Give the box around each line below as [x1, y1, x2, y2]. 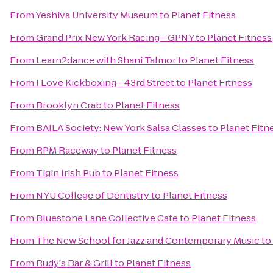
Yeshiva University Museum [35, 9, 158, 21]
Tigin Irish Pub [36, 166, 101, 179]
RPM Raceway [36, 144, 99, 157]
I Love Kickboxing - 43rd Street [36, 76, 174, 89]
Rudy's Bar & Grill [36, 257, 113, 269]
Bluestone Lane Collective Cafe [36, 211, 178, 224]
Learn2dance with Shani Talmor [36, 54, 176, 66]
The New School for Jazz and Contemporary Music [36, 234, 260, 247]
